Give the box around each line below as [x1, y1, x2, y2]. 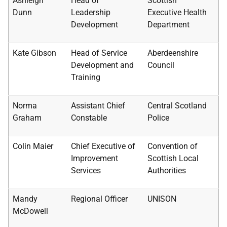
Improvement [71, 154, 118, 163]
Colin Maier [13, 141, 53, 151]
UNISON [147, 194, 176, 204]
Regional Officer [71, 194, 128, 204]
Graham [13, 113, 42, 123]
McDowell [13, 206, 48, 216]
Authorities [147, 166, 186, 175]
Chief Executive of [71, 141, 135, 151]
